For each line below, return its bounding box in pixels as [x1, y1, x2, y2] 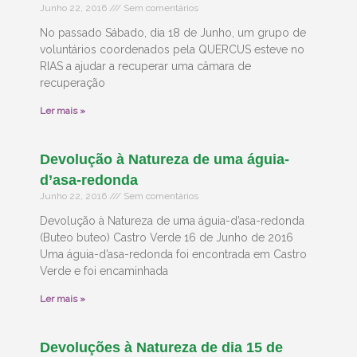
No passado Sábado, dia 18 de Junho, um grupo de [40, 26, 306, 39]
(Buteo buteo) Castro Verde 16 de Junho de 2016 [40, 231, 293, 244]
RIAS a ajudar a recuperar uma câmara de [40, 60, 251, 73]
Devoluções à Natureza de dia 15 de [40, 339, 283, 355]
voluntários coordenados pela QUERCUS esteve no [40, 43, 304, 56]
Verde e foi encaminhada [40, 265, 168, 277]
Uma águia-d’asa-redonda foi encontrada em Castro [40, 248, 307, 261]
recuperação [40, 76, 105, 89]
